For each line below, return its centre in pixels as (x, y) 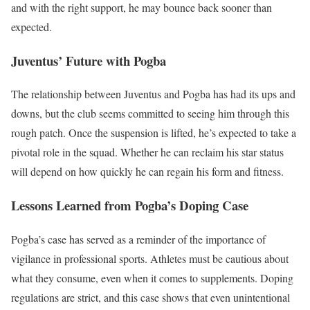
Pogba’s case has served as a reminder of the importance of (138, 239)
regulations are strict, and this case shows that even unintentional (151, 297)
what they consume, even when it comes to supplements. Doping (152, 277)
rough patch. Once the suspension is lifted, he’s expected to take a (154, 133)
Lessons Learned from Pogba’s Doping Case (130, 205)
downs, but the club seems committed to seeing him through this (150, 113)
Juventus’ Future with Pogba (89, 60)
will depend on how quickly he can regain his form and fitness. (147, 172)
